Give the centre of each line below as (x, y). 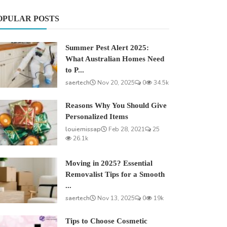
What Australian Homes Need (115, 59)
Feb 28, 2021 (126, 129)
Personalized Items (97, 117)
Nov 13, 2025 (116, 198)
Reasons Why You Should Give (116, 106)
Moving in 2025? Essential (109, 163)
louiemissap (83, 129)
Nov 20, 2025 (116, 83)
